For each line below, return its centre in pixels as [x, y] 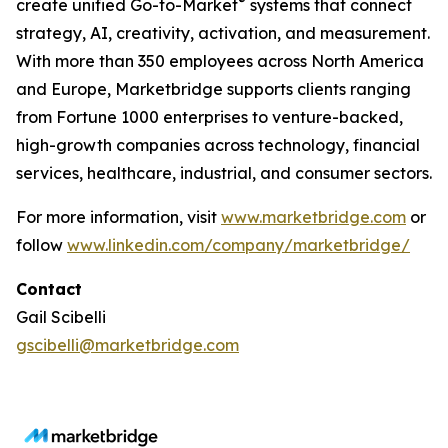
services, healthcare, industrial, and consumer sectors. [224, 173]
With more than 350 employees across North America [220, 61]
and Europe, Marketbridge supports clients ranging [213, 89]
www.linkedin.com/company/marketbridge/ [238, 245]
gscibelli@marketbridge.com [127, 345]
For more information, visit [118, 217]
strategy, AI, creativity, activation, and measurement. [223, 33]
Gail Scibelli [61, 317]
